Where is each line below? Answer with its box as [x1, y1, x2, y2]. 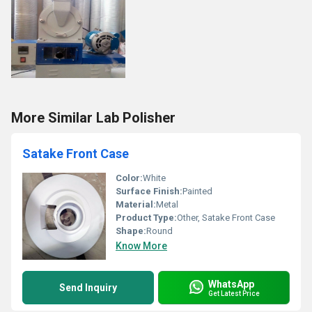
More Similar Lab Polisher [11, 109, 175, 126]
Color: [116, 173, 143, 183]
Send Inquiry [59, 282, 117, 293]
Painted [182, 186, 212, 196]
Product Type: [116, 212, 177, 223]
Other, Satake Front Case [177, 212, 275, 223]
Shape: [116, 226, 146, 236]
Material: [116, 199, 156, 210]
